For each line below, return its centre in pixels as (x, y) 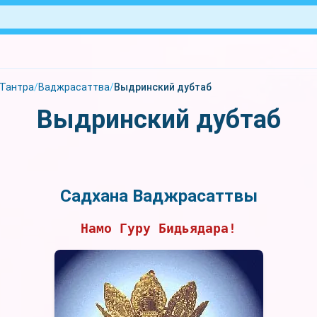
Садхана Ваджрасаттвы (158, 196)
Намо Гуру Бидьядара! (158, 228)
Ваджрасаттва (74, 87)
